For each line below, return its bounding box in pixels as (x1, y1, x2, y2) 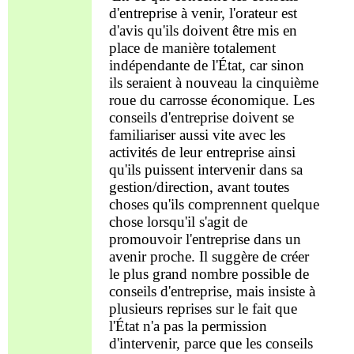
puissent (144, 161, 194, 179)
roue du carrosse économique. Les (108, 92, 314, 109)
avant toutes (217, 179, 289, 196)
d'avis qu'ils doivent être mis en (108, 22, 297, 40)
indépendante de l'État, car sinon (108, 57, 304, 74)
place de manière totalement (108, 40, 276, 57)
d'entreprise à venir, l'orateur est (108, 5, 297, 22)
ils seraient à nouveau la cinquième (108, 74, 318, 92)
